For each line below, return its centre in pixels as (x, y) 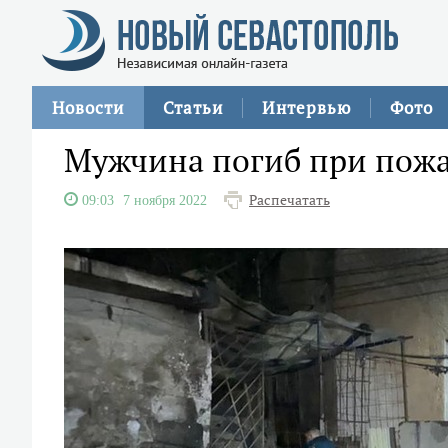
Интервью (306, 107)
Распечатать (289, 200)
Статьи (193, 107)
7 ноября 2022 (165, 200)
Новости (88, 107)
